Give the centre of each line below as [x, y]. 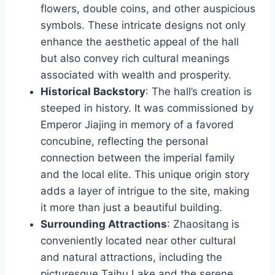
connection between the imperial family [137, 158]
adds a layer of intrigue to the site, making [145, 191]
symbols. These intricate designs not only [143, 25]
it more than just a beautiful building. [131, 208]
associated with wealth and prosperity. [136, 75]
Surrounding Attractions [104, 224]
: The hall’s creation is [199, 92]
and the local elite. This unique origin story [145, 175]
